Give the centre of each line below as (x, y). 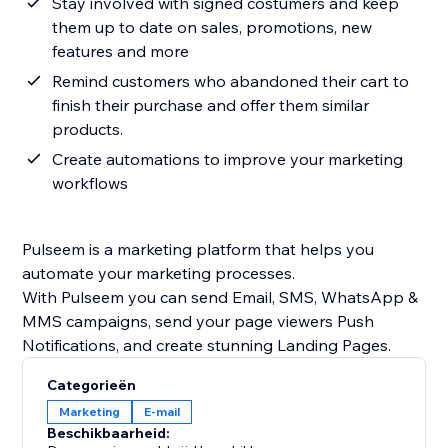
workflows (90, 183)
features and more (121, 51)
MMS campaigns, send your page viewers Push (198, 321)
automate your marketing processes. (161, 273)
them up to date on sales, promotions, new (212, 27)
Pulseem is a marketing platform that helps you (198, 249)
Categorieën (92, 385)
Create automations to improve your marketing (228, 159)
